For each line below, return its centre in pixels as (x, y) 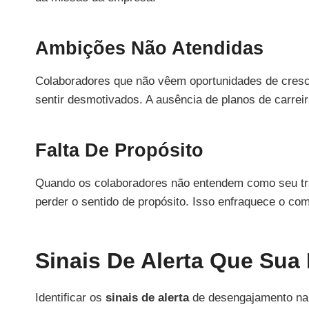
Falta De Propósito (119, 151)
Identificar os (70, 297)
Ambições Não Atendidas (149, 49)
